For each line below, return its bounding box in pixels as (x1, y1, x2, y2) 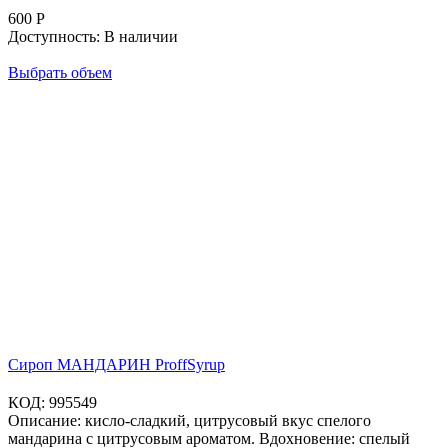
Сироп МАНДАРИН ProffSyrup (8, 356, 225, 374)
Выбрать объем (8, 64, 112, 82)
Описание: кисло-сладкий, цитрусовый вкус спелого (8, 412, 371, 430)
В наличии (104, 28, 178, 46)
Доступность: (8, 28, 100, 46)
